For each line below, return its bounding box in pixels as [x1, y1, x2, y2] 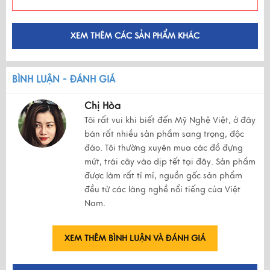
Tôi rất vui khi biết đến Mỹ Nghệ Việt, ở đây [84, 115, 256, 125]
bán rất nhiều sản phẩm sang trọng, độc [84, 128, 244, 139]
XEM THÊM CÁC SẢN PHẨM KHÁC [71, 30, 199, 41]
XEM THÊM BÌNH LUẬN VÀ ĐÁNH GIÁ [64, 233, 206, 243]
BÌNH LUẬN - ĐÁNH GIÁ [12, 73, 115, 86]
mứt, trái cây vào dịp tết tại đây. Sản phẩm [84, 156, 256, 167]
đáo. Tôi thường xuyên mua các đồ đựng [84, 142, 243, 153]
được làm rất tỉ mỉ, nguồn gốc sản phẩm [84, 170, 242, 181]
